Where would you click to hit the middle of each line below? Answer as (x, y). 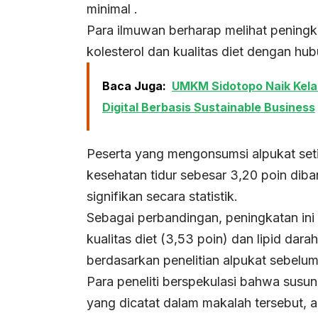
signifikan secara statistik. (162, 197)
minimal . (112, 9)
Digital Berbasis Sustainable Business (209, 108)
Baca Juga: (134, 86)
